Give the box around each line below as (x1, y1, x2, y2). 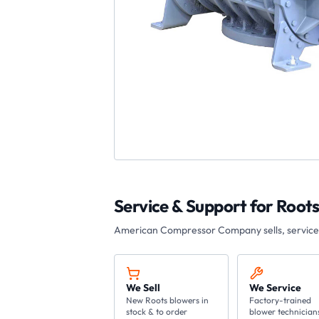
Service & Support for (114, 195, 276, 216)
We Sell (126, 281, 160, 294)
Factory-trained (249, 295, 311, 305)
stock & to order (126, 306, 187, 317)
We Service (249, 281, 301, 294)
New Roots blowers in (126, 295, 209, 305)
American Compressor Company (114, 224, 261, 236)
